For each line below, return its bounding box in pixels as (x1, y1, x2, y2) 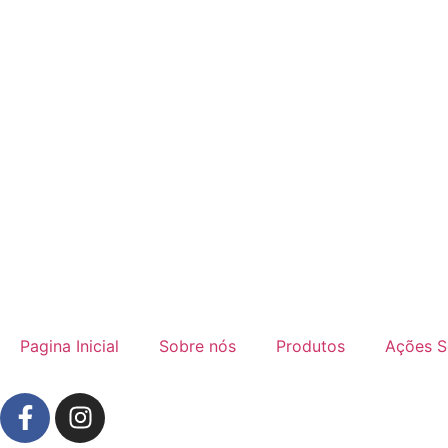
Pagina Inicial (20, 335, 119, 356)
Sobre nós (159, 335, 236, 356)
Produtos (276, 335, 345, 356)
